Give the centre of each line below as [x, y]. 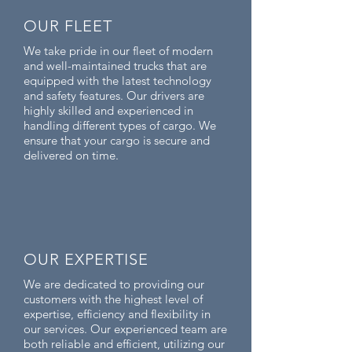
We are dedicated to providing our [114, 284]
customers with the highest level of [113, 299]
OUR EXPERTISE [86, 259]
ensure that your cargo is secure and [117, 140]
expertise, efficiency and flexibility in [117, 314]
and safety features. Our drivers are [114, 95]
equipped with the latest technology [117, 81]
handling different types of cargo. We [120, 125]
